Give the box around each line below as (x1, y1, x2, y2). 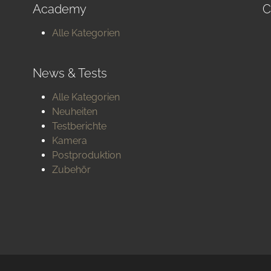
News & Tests (33, 66, 107, 80)
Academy (33, 2, 87, 16)
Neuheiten (52, 106, 97, 117)
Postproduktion (52, 149, 121, 161)
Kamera (52, 135, 87, 146)
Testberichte (52, 120, 106, 132)
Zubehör (52, 164, 91, 175)
